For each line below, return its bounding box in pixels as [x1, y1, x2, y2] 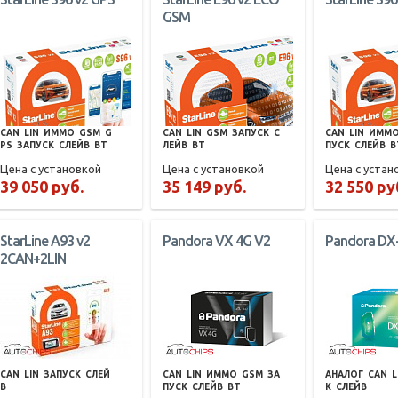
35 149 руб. [163, 178, 247, 196]
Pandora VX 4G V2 [163, 233, 271, 250]
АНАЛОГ [325, 370, 364, 380]
